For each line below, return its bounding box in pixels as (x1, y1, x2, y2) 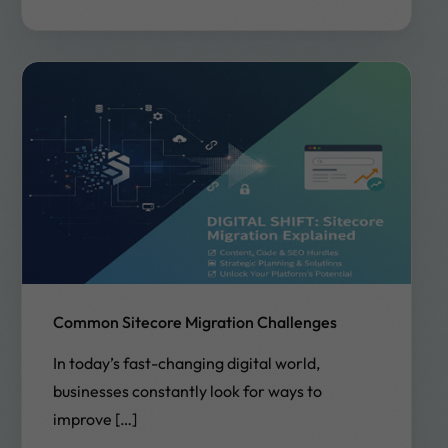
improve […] (52, 409, 137, 430)
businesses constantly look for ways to (52, 381, 322, 402)
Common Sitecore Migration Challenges (52, 312, 337, 333)
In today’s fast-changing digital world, (52, 353, 320, 374)
